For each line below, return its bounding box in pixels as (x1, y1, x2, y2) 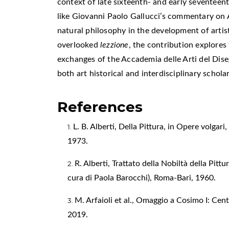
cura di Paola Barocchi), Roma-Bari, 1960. (67, 173, 216, 182)
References (57, 98, 143, 116)
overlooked (57, 40, 101, 49)
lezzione (100, 40, 129, 49)
